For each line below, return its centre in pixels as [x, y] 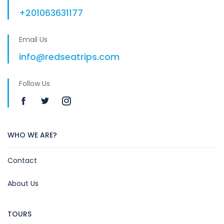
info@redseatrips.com [69, 57]
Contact [22, 161]
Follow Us [34, 84]
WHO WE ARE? [32, 135]
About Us [23, 184]
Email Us [33, 40]
